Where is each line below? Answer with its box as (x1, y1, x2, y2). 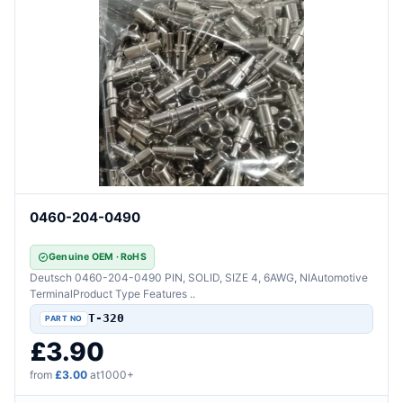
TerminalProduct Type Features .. (30, 286, 195, 300)
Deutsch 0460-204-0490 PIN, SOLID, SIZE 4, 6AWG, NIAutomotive (30, 270, 368, 284)
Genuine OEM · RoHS (49, 250, 147, 263)
